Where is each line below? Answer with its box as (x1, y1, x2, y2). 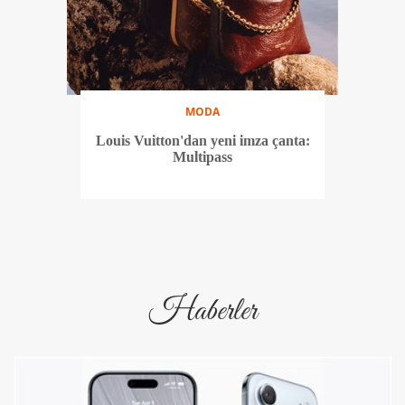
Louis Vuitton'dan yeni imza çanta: (95, 132, 310, 148)
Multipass (173, 148, 232, 165)
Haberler (148, 290, 257, 332)
